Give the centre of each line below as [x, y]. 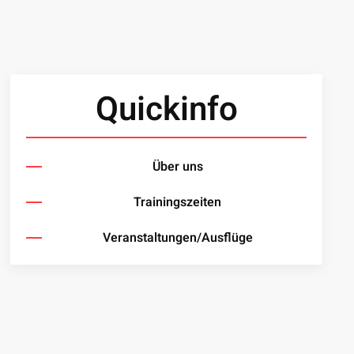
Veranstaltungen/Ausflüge [177, 237]
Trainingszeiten [178, 203]
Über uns [177, 167]
